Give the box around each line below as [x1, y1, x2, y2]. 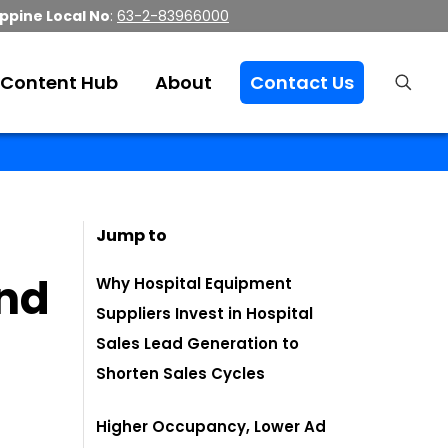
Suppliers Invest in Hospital [95, 303, 313, 324]
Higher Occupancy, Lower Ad [95, 416, 326, 437]
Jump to [95, 224, 167, 247]
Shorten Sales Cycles [95, 363, 265, 384]
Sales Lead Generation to [95, 333, 299, 354]
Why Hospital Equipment [95, 273, 292, 294]
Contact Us [249, 70, 354, 95]
